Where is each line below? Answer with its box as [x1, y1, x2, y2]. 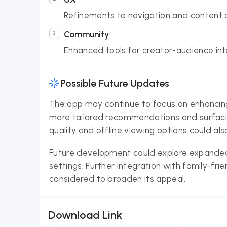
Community [64, 29, 109, 40]
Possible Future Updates [60, 77, 169, 89]
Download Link [48, 208, 122, 222]
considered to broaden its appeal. [49, 174, 186, 184]
